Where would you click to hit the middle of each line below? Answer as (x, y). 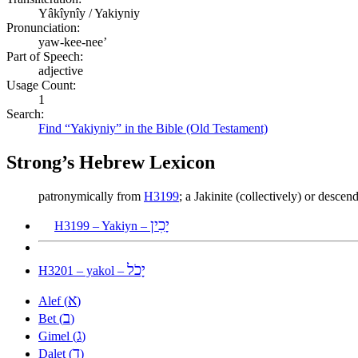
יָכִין (160, 225)
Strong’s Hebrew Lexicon (111, 162)
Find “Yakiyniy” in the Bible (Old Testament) (153, 128)
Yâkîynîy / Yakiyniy (89, 13)
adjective (61, 70)
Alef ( (53, 300)
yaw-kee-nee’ (73, 42)
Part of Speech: (45, 56)
